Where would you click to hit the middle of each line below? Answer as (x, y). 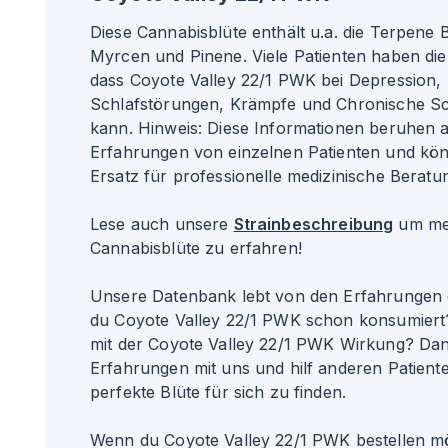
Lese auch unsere (162, 224)
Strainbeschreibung (313, 224)
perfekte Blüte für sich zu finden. (218, 392)
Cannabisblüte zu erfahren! (196, 248)
